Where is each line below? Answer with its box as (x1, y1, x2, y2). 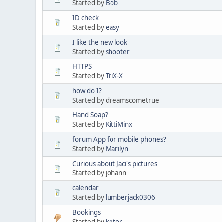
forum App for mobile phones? (72, 134, 166, 144)
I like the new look (72, 37, 127, 47)
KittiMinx (106, 119, 132, 129)
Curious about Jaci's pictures (72, 159, 157, 168)
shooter (106, 47, 130, 56)
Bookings (72, 207, 101, 217)
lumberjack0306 (106, 192, 155, 202)
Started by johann (72, 168, 126, 177)
